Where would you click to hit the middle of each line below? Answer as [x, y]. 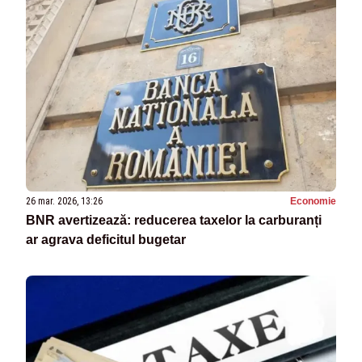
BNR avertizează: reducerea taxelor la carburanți [174, 221]
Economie [313, 202]
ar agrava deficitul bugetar [106, 240]
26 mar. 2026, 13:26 [64, 202]
